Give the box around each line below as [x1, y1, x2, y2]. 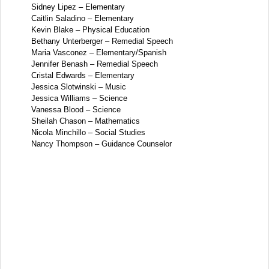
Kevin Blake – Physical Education [31, 25, 150, 34]
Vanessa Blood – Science [31, 104, 121, 114]
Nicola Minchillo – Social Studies [31, 127, 145, 137]
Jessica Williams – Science [31, 93, 127, 103]
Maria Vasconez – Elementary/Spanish [31, 47, 166, 57]
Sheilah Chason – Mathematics [31, 116, 140, 125]
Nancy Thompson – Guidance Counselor [31, 139, 172, 148]
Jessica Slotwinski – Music [31, 82, 126, 91]
